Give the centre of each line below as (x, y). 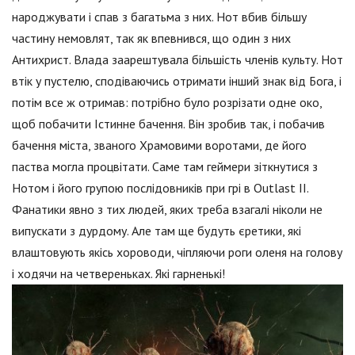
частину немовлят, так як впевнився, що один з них (151, 38)
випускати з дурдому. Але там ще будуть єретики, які (157, 231)
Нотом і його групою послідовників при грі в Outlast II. (160, 188)
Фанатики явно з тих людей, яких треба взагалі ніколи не (167, 210)
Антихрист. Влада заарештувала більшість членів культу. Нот (177, 60)
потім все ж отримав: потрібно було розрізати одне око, (167, 103)
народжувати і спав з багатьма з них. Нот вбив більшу (159, 17)
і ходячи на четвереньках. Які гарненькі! (118, 274)
